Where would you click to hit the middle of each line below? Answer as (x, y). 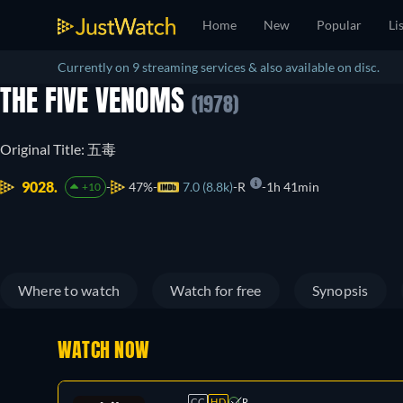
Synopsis (340, 290)
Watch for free (216, 290)
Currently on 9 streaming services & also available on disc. (219, 67)
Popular (339, 25)
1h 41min (292, 187)
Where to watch (69, 290)
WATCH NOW (104, 352)
